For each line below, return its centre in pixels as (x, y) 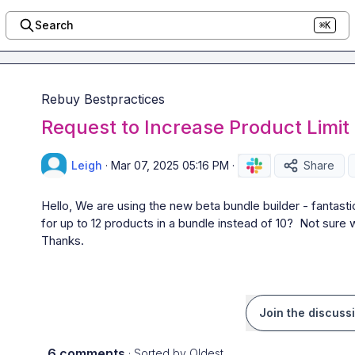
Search (54, 25)
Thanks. (63, 240)
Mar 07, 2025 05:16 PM (170, 165)
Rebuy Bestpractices (103, 99)
